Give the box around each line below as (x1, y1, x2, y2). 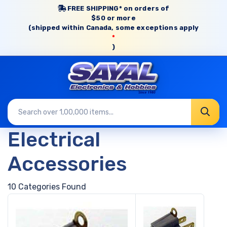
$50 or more (91, 14, 136, 22)
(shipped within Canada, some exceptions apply (28, 24, 199, 31)
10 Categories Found (8, 181, 86, 192)
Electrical (8, 127, 100, 152)
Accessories (8, 152, 127, 176)
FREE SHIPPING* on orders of (65, 5, 170, 12)
